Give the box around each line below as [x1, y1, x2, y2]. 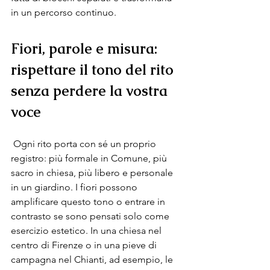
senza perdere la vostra [11, 81, 171, 100]
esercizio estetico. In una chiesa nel [11, 225, 164, 236]
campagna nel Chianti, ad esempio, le [11, 254, 175, 265]
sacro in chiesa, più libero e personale [11, 167, 175, 178]
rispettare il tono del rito [11, 60, 177, 79]
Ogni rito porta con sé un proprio [11, 138, 159, 149]
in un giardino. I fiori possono [11, 181, 140, 193]
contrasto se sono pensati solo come [11, 210, 172, 222]
